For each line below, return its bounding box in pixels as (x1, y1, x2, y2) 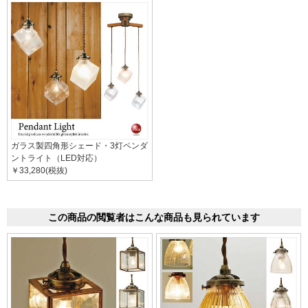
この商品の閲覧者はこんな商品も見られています (48, 211, 260, 223)
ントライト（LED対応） (11, 153, 102, 163)
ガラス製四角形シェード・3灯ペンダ (11, 140, 148, 151)
